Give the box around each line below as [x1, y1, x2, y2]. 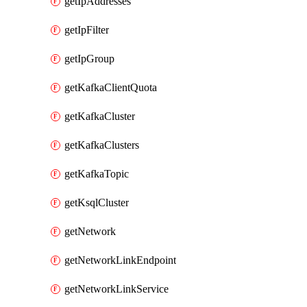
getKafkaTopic [64, 168, 129, 180]
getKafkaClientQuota [64, 82, 157, 93]
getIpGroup [64, 53, 114, 64]
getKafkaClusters [64, 139, 139, 151]
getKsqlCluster [64, 197, 129, 208]
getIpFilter [64, 24, 109, 36]
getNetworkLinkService [64, 283, 169, 295]
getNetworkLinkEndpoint [64, 254, 176, 266]
